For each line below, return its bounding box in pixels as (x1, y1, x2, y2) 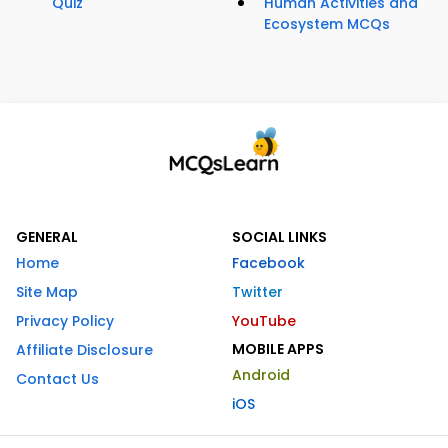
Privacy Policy (16, 311, 114, 332)
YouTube (232, 311, 296, 332)
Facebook (232, 253, 305, 274)
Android (232, 365, 290, 386)
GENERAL (16, 227, 78, 248)
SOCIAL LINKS (232, 227, 327, 248)
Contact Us (16, 369, 99, 390)
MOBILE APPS (232, 339, 324, 360)
